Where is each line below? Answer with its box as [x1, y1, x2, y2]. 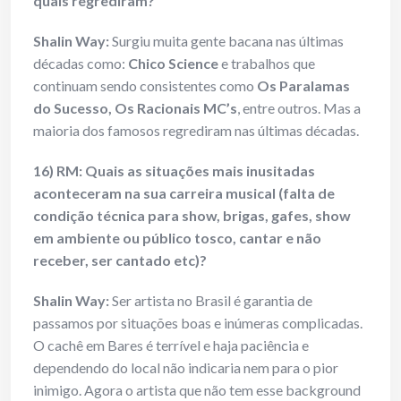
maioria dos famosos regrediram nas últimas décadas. [33, 122, 359, 140]
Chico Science [128, 55, 218, 73]
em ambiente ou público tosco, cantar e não [33, 229, 321, 247]
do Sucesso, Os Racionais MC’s [33, 99, 237, 117]
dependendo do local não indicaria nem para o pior [33, 359, 338, 377]
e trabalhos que [218, 55, 315, 73]
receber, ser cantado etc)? [33, 252, 207, 269]
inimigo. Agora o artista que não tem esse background [33, 381, 361, 399]
